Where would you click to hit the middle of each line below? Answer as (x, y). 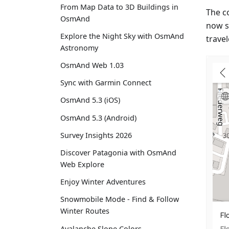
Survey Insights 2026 (96, 135)
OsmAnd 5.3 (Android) (98, 118)
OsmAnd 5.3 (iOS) (90, 100)
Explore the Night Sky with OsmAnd (122, 36)
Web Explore (82, 165)
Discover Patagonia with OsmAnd (118, 153)
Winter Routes (85, 211)
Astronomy (79, 48)
